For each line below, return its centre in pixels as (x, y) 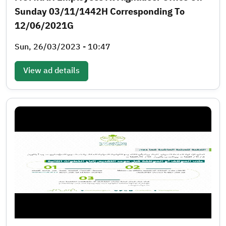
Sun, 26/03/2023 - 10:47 (63, 47)
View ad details (51, 70)
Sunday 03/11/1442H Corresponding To (100, 11)
